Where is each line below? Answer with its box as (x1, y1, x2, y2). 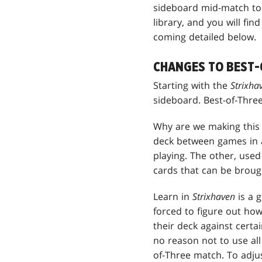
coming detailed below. (153, 30, 256, 44)
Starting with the (153, 79, 230, 92)
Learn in (153, 190, 192, 204)
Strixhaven (192, 190, 238, 204)
